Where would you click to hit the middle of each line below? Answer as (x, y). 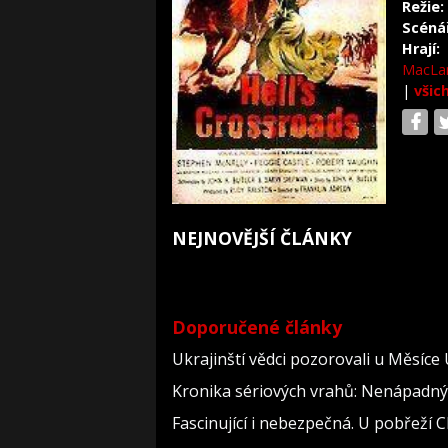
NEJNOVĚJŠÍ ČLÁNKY (262, 238)
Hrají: (421, 48)
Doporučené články (257, 327)
